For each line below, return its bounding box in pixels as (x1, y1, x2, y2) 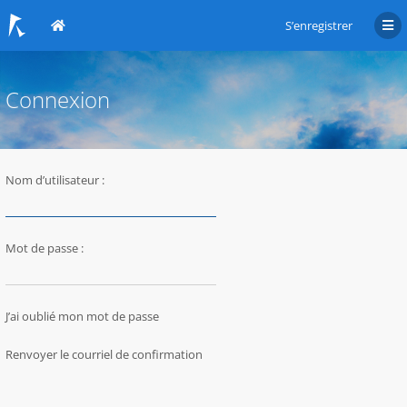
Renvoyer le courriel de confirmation (5, 346, 203, 362)
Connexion (5, 84, 110, 114)
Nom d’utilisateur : (5, 172, 104, 188)
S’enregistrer (285, 17, 352, 34)
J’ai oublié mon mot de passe (5, 308, 159, 324)
